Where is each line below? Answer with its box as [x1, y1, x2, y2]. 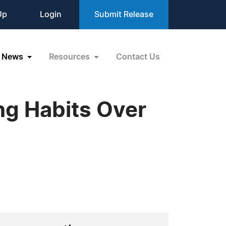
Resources [49, 52, 92, 61]
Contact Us [116, 52, 160, 61]
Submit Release [94, 11, 153, 19]
